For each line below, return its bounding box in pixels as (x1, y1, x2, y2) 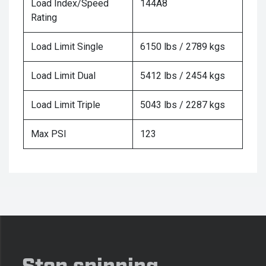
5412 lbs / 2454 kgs (140, 70, 225, 82)
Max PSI (31, 128, 66, 140)
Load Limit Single (31, 41, 103, 53)
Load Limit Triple (31, 99, 100, 111)
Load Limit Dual (31, 70, 96, 82)
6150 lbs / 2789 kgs (140, 41, 225, 53)
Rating (31, 12, 57, 24)
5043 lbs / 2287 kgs (140, 99, 225, 111)
